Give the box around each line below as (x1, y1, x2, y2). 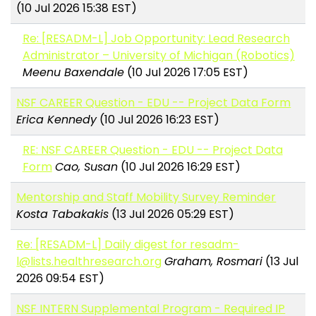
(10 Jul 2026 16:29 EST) (117, 159, 241, 176)
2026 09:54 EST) (16, 270, 105, 287)
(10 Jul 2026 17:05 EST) (123, 64, 248, 81)
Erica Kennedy (16, 111, 97, 128)
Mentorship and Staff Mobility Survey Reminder (16, 189, 276, 206)
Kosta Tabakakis (16, 206, 109, 223)
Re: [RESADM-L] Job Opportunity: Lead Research (22, 30, 290, 47)
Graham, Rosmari (164, 253, 263, 270)
